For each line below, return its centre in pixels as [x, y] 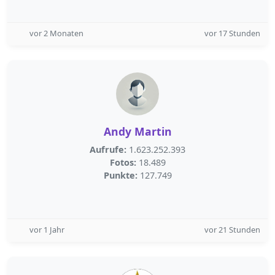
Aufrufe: [108, 149]
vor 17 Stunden [232, 33]
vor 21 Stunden [232, 230]
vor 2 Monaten [56, 33]
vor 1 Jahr [47, 230]
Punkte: [120, 175]
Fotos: [123, 162]
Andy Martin [137, 131]
